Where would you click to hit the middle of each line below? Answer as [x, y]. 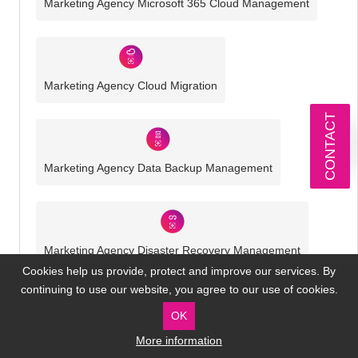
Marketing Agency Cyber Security [131, 333]
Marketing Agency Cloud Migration [131, 86]
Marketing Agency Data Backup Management [159, 168]
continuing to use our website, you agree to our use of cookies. [179, 289]
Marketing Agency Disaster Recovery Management [173, 251]
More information [179, 340]
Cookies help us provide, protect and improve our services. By [179, 270]
